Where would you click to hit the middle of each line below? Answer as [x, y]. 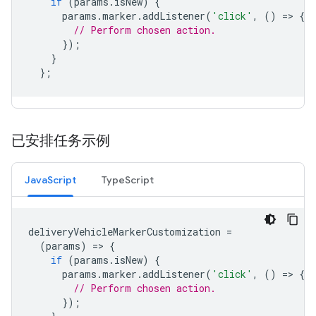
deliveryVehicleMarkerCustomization [124, 232]
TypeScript [128, 180]
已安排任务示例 [61, 141]
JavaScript [50, 180]
